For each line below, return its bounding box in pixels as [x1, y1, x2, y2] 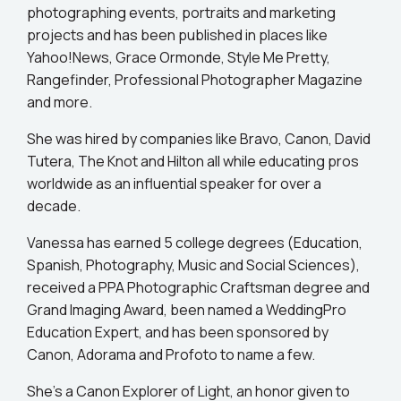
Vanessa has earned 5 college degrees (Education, [27, 232, 363, 252]
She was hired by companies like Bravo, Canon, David [27, 128, 371, 149]
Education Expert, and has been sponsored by [27, 321, 328, 342]
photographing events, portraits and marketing [27, 2, 336, 22]
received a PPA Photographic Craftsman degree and [27, 277, 370, 297]
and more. [27, 91, 92, 112]
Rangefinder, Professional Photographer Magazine [27, 69, 363, 90]
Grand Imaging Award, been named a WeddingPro [27, 299, 346, 320]
